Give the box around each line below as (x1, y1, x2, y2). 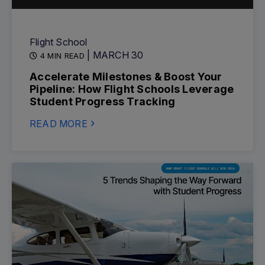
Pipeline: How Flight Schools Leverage (30, 83, 234, 95)
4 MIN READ (37, 51, 88, 60)
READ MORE (30, 118, 88, 130)
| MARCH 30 (87, 49, 144, 61)
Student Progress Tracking (30, 95, 176, 108)
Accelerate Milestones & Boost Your (30, 70, 222, 83)
